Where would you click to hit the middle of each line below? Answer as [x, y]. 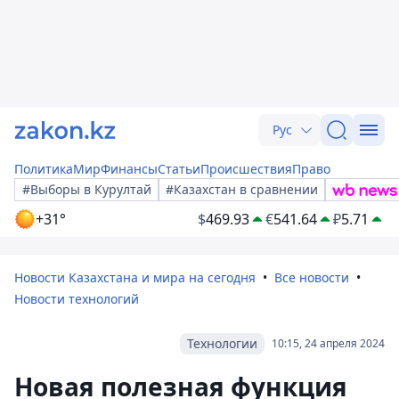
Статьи [179, 169]
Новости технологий [77, 299]
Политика [44, 169]
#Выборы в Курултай [87, 189]
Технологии [222, 343]
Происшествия [246, 169]
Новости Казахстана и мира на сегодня [135, 277]
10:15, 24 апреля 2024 [328, 343]
